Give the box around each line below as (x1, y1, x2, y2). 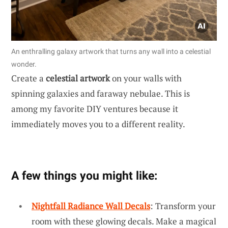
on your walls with (110, 72, 182, 84)
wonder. (11, 60, 37, 68)
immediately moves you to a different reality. (11, 118, 185, 130)
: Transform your (150, 199, 216, 212)
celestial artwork (46, 72, 110, 84)
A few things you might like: (11, 168, 157, 183)
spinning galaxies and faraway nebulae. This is (11, 87, 190, 99)
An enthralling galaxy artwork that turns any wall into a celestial (11, 47, 211, 55)
